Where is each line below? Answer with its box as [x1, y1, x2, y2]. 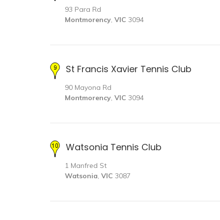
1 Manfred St [65, 161, 107, 170]
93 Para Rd [65, 4, 101, 14]
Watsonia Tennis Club [66, 140, 162, 153]
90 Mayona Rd [65, 82, 111, 92]
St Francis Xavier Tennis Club [66, 62, 192, 75]
